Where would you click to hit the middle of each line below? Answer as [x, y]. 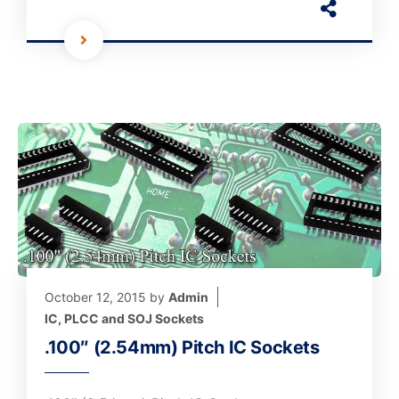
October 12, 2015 [95, 297]
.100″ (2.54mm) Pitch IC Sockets [182, 347]
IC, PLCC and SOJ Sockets [124, 318]
